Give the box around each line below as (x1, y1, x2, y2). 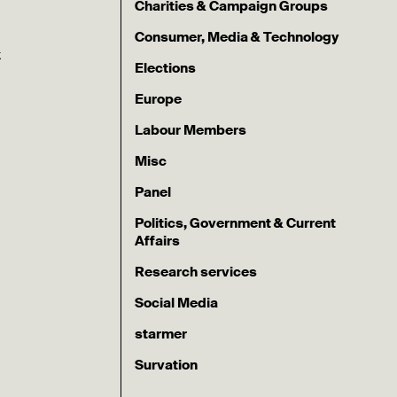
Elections (135, 59, 197, 77)
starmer (135, 325, 188, 343)
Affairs (135, 232, 181, 250)
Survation (135, 356, 198, 374)
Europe (135, 90, 183, 108)
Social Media (135, 294, 219, 312)
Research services (135, 263, 258, 281)
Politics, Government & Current (135, 214, 337, 232)
